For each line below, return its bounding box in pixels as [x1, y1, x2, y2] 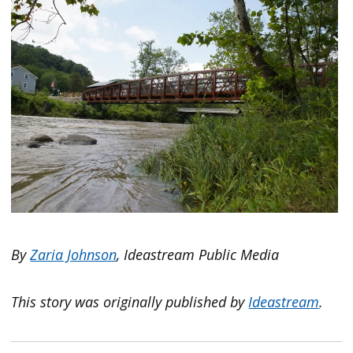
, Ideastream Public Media [117, 244, 280, 264]
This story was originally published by [11, 292, 249, 311]
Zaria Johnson [30, 244, 117, 264]
